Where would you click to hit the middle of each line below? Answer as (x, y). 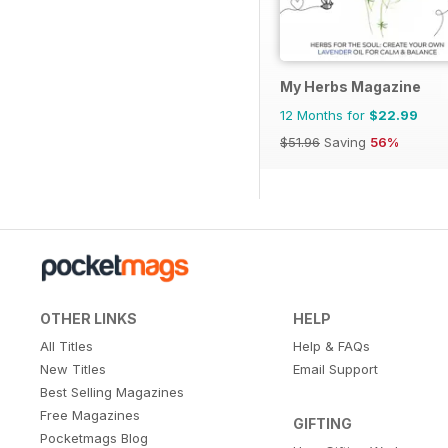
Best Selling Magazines (112, 391)
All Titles (66, 345)
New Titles (73, 368)
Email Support (335, 368)
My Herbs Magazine (350, 86)
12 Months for (324, 114)
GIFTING (322, 423)
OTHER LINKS (88, 318)
